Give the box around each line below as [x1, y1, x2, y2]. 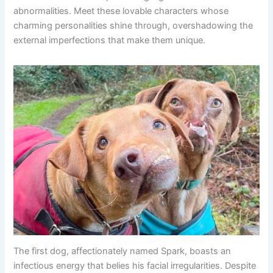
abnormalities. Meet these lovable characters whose [13, 5, 229, 16]
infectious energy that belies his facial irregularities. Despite [13, 260, 257, 272]
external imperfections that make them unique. [13, 34, 206, 46]
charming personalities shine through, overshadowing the [13, 19, 253, 31]
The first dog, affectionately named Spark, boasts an [13, 246, 232, 257]
